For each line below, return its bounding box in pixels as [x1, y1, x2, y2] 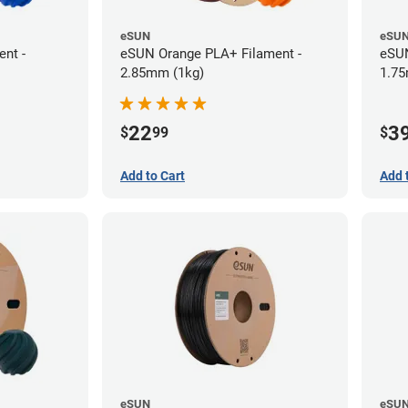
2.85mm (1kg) [120, 64, 204, 81]
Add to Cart [120, 168, 185, 183]
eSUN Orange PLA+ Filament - [120, 45, 301, 62]
